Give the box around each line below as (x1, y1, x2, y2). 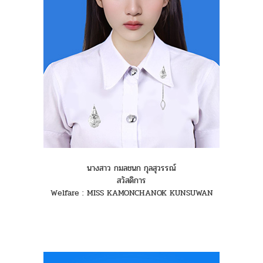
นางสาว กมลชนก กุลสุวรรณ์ (87, 162, 176, 175)
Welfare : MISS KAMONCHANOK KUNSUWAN (50, 187, 213, 200)
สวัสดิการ (117, 174, 146, 187)
